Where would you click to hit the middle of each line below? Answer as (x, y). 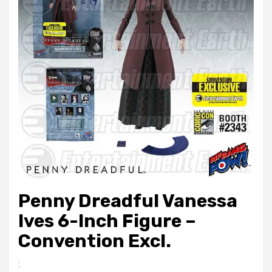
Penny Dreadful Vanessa (128, 201)
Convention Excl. (95, 241)
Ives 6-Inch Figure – (107, 221)
